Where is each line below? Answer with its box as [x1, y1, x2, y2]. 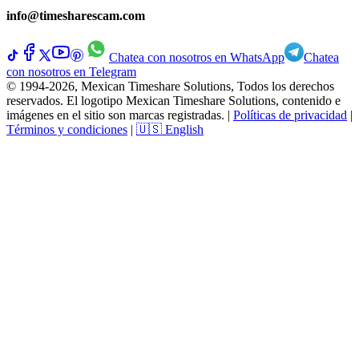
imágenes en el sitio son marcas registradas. [6, 108, 224, 123]
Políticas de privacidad [233, 108, 347, 123]
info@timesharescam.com [6, 9, 145, 23]
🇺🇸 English [136, 123, 204, 137]
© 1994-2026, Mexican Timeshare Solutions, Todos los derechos [6, 79, 334, 94]
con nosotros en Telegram [6, 65, 136, 79]
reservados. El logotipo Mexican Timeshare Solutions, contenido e [6, 94, 341, 108]
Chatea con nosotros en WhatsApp [109, 50, 284, 65]
